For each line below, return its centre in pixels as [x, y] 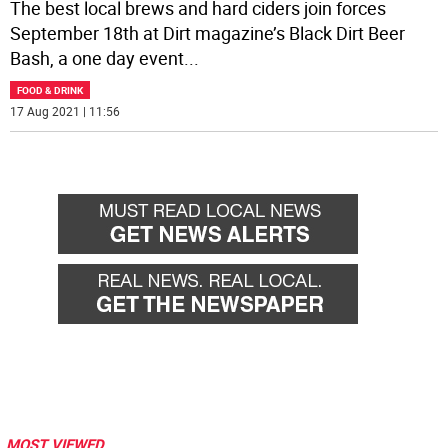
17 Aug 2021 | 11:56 [65, 111]
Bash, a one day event [97, 58]
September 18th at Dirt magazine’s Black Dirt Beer [208, 33]
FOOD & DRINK [50, 90]
